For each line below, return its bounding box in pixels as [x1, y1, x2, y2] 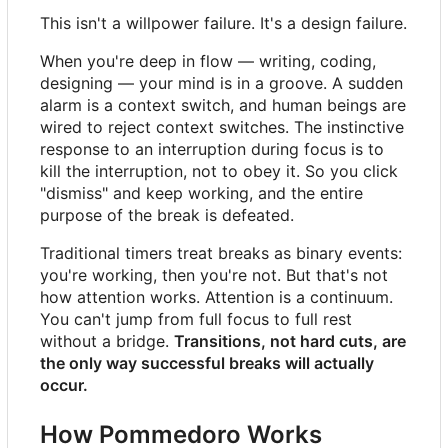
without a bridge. [40, 330, 174, 351]
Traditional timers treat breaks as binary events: [40, 242, 402, 263]
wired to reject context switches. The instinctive [40, 116, 404, 137]
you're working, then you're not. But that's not [40, 264, 388, 285]
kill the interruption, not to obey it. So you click [40, 160, 398, 181]
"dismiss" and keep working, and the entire [40, 182, 363, 203]
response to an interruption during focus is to [40, 138, 384, 159]
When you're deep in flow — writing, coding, [40, 50, 376, 71]
